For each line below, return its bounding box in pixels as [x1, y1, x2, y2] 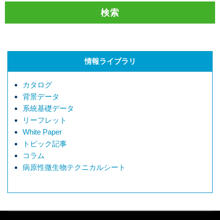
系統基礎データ [23, 104, 74, 112]
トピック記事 [23, 139, 67, 148]
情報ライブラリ [84, 57, 136, 65]
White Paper [23, 128, 62, 137]
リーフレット [23, 115, 67, 124]
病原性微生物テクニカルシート [23, 163, 126, 172]
